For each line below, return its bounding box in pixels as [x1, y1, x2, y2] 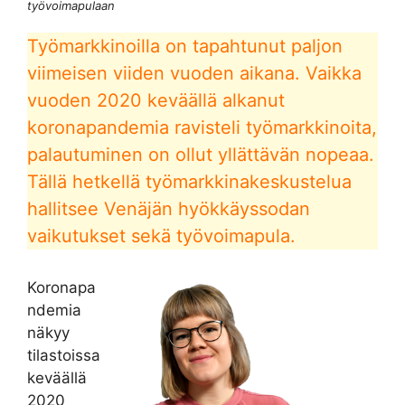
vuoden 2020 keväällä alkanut [27, 89, 285, 111]
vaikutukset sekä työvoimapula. [27, 224, 296, 247]
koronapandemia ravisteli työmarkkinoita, [27, 116, 377, 138]
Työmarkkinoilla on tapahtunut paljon [27, 34, 343, 57]
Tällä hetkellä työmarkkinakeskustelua [27, 170, 352, 193]
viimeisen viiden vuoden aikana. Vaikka [27, 61, 362, 84]
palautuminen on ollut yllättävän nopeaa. [27, 143, 374, 165]
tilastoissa [27, 345, 100, 364]
